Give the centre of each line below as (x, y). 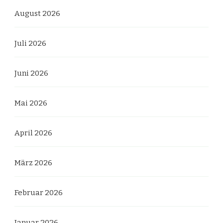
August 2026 (37, 13)
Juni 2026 (31, 73)
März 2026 (33, 163)
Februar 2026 (39, 192)
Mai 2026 (31, 103)
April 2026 (33, 133)
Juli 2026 (30, 43)
